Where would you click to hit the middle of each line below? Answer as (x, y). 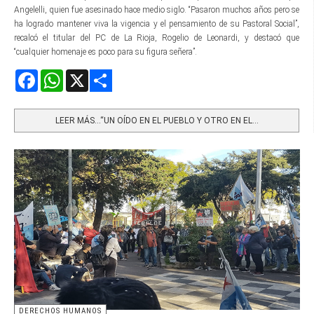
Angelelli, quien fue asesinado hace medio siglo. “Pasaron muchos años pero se (157, 9)
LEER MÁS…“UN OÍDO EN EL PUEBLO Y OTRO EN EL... (157, 120)
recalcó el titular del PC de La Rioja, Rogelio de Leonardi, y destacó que (157, 37)
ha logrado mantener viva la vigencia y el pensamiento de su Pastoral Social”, (157, 23)
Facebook (55, 75)
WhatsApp (83, 75)
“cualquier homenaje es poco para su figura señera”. (105, 52)
